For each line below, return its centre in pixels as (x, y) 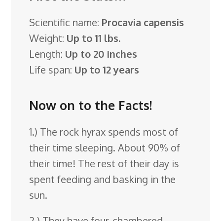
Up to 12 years (107, 70)
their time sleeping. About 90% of (105, 147)
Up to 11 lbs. (94, 38)
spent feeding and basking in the (103, 179)
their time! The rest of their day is (104, 163)
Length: (47, 54)
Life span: (52, 70)
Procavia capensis (143, 22)
